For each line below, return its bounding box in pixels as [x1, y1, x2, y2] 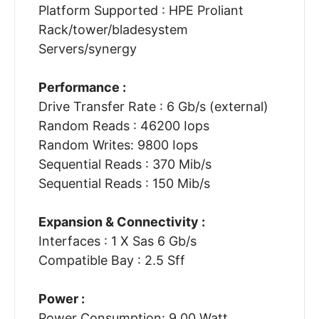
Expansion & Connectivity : [38, 214, 205, 230]
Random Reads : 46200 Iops [38, 118, 209, 134]
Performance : [38, 80, 126, 95]
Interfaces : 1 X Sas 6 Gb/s [38, 234, 197, 249]
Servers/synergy [38, 41, 137, 57]
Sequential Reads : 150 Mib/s [38, 176, 210, 192]
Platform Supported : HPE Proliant [38, 3, 244, 19]
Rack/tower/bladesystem [38, 22, 188, 38]
